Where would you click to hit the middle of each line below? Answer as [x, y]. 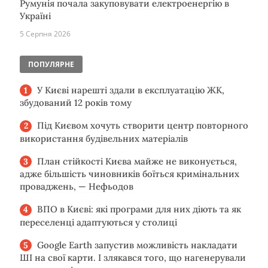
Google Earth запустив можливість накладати [137, 245]
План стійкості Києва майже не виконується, [137, 161]
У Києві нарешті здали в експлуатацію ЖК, [131, 90]
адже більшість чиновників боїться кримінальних [130, 174]
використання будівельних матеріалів [104, 138]
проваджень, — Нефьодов [77, 187]
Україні [35, 16]
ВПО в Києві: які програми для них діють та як [139, 209]
